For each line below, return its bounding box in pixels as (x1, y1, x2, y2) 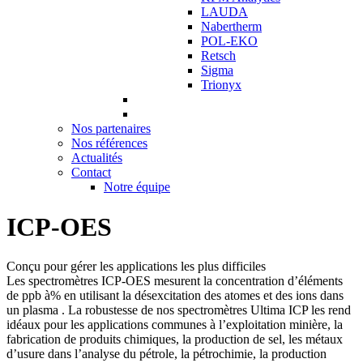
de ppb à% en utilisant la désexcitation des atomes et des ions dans (6, 288, 344, 303)
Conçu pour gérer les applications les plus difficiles (6, 259, 266, 274)
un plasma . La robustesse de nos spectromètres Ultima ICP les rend (6, 303, 351, 318)
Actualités (71, 151, 122, 165)
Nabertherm (201, 19, 262, 34)
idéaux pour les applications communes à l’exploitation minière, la (6, 318, 343, 332)
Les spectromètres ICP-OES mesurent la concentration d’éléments (6, 274, 343, 288)
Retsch (201, 49, 236, 63)
